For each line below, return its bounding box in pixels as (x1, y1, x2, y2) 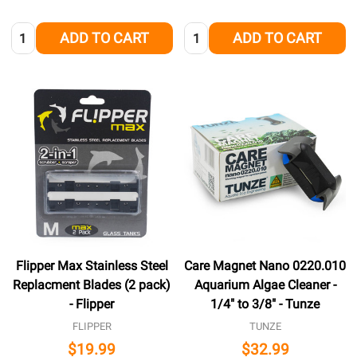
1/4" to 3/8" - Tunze (210, 296, 320, 312)
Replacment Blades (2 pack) (13, 277, 171, 292)
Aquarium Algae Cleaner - (194, 277, 336, 292)
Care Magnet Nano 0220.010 (184, 257, 347, 273)
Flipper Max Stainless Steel (15, 257, 168, 273)
